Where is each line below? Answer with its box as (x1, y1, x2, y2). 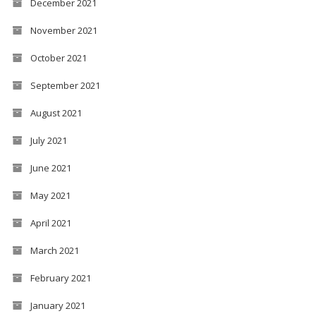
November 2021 (30, 23, 97, 37)
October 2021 (30, 51, 87, 64)
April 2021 (30, 216, 71, 229)
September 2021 (30, 78, 100, 92)
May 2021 (30, 188, 71, 202)
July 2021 (30, 133, 67, 147)
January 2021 (30, 298, 85, 312)
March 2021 (30, 243, 79, 257)
